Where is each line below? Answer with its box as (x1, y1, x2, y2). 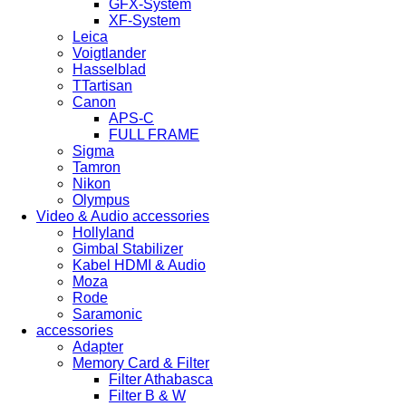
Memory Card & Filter (72, 355, 209, 371)
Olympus (72, 192, 130, 208)
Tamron (72, 159, 121, 175)
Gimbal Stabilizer (72, 241, 183, 256)
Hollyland (72, 225, 134, 240)
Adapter (72, 339, 123, 354)
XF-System (109, 13, 180, 28)
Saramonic (72, 306, 142, 322)
